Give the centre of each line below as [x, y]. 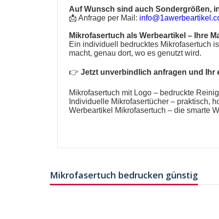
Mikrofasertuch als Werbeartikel [129, 36]
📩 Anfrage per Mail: [104, 18]
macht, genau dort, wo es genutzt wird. [135, 53]
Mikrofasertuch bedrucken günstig [124, 175]
